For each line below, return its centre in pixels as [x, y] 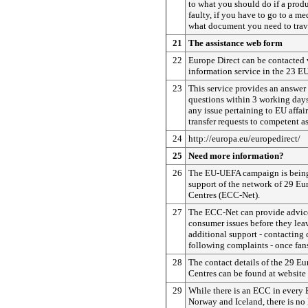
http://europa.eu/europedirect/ [244, 138]
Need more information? [236, 155]
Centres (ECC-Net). [224, 195]
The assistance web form [235, 43]
